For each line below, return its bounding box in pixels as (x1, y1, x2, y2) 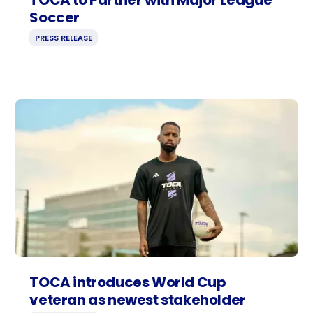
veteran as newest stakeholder (29, 290, 246, 310)
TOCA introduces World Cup (29, 272, 226, 293)
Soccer (29, 7, 80, 27)
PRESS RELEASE (35, 31, 93, 43)
